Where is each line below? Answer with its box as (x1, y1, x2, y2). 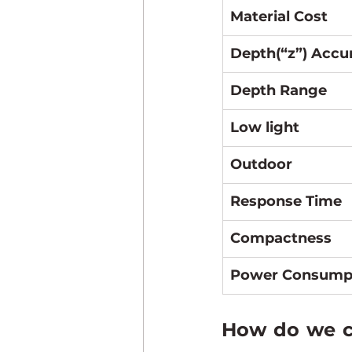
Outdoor (230, 156, 292, 174)
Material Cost (230, 8, 328, 26)
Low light (230, 119, 299, 137)
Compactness (230, 229, 332, 247)
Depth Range (230, 82, 327, 100)
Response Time (230, 192, 342, 211)
